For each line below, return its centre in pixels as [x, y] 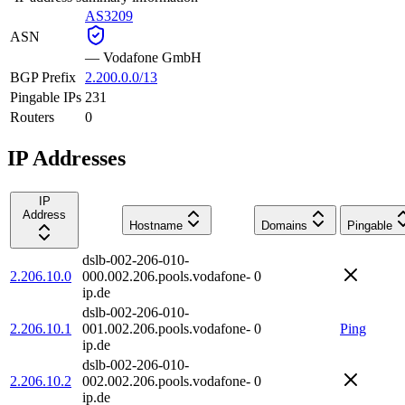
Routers [32, 117]
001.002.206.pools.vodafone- [166, 328]
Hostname [155, 225]
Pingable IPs [46, 97]
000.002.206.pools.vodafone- [166, 276]
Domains [284, 225]
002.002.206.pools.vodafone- [166, 381]
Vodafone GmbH [152, 57]
